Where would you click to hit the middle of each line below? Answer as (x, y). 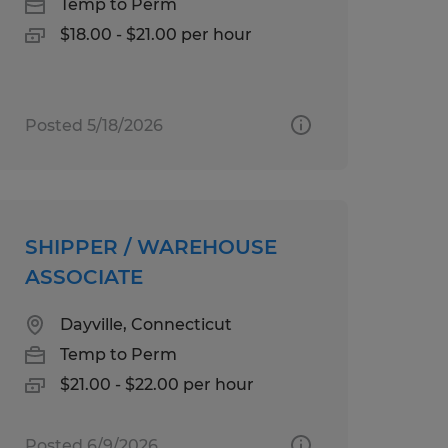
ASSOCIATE (83, 276)
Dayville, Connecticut (145, 324)
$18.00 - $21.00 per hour (155, 34)
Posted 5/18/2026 (93, 125)
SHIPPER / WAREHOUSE (150, 246)
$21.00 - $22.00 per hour (156, 384)
